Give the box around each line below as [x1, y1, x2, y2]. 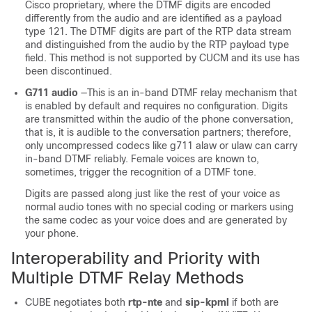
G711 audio [25, 87, 78, 98]
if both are [229, 297, 279, 308]
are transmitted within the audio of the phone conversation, [25, 114, 293, 125]
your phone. [25, 228, 79, 239]
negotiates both [51, 297, 128, 308]
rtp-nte [128, 297, 162, 308]
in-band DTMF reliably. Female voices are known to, [25, 153, 259, 164]
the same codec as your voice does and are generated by [25, 214, 287, 226]
